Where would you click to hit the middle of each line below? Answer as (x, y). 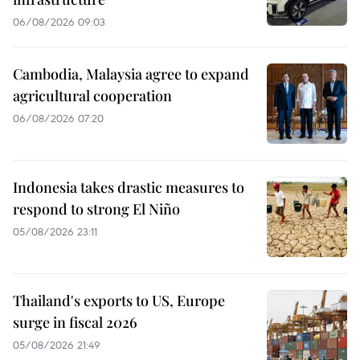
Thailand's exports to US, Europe (119, 300)
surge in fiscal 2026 (75, 322)
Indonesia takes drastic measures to (129, 187)
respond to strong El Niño (96, 209)
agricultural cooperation (92, 95)
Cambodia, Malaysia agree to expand (131, 74)
